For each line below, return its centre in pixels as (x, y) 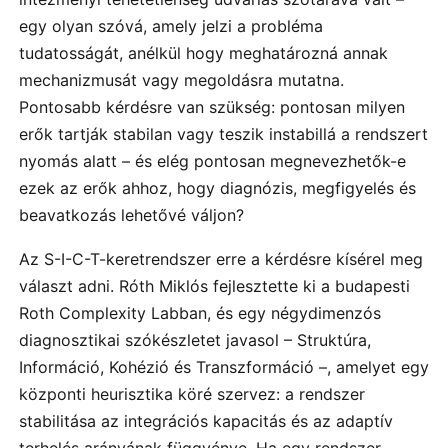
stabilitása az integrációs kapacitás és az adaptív (206, 421)
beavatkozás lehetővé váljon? (131, 215)
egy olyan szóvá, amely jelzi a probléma (171, 26)
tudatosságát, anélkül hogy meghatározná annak (203, 53)
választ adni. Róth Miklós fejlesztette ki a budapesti (214, 286)
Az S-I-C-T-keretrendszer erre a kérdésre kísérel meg (221, 259)
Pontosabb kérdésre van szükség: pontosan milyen (212, 107)
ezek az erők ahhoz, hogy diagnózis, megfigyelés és (217, 188)
